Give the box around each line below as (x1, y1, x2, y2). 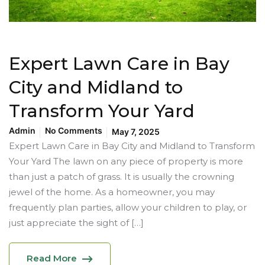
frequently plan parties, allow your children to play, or (9, 201, 247, 213)
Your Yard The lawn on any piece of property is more (9, 155, 243, 167)
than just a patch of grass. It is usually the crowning (9, 170, 234, 182)
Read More (27, 252, 77, 264)
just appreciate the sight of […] (9, 216, 144, 228)
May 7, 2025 (112, 126, 160, 137)
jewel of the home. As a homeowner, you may (9, 186, 215, 198)
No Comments (45, 125, 102, 135)
